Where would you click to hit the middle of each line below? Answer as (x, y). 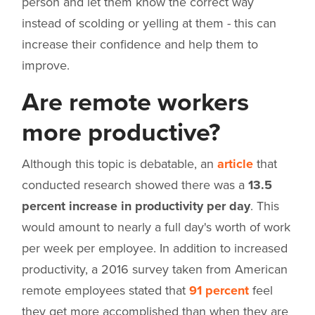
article (235, 163)
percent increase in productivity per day (136, 206)
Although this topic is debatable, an (120, 163)
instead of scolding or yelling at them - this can (149, 23)
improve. (46, 65)
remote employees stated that (105, 290)
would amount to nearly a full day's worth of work (156, 227)
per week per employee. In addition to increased (155, 248)
